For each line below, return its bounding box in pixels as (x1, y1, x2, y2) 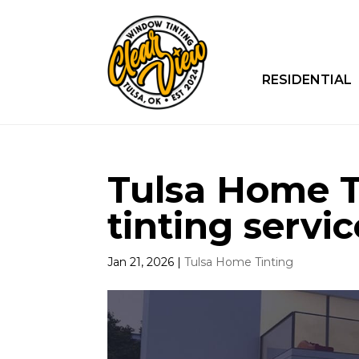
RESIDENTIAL (261, 72, 352, 87)
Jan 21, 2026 (107, 254, 175, 269)
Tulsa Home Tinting (184, 254, 294, 269)
